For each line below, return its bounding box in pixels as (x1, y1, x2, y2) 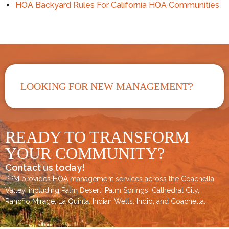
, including (25, 186, 61, 194)
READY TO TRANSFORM (5, 127, 189, 146)
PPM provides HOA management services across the (5, 174, 181, 183)
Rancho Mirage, (5, 197, 58, 205)
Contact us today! (5, 162, 85, 173)
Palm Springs (105, 186, 148, 194)
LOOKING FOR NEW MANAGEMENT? (20, 80, 193, 92)
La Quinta (58, 197, 89, 205)
